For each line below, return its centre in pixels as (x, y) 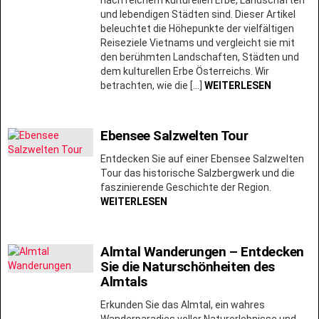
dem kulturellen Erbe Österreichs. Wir (185, 71)
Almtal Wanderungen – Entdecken (202, 251)
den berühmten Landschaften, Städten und (200, 57)
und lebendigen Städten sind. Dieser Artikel (198, 14)
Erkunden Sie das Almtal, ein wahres (183, 304)
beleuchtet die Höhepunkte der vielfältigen (197, 28)
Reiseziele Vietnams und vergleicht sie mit (198, 42)
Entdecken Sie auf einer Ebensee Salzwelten (202, 158)
